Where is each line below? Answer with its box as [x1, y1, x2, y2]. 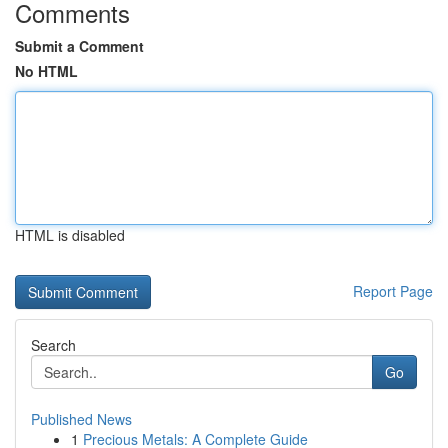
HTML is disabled [15, 225, 125, 245]
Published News [31, 409, 132, 429]
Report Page [353, 281, 433, 301]
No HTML [15, 61, 78, 81]
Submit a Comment [15, 36, 144, 56]
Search [31, 335, 76, 355]
